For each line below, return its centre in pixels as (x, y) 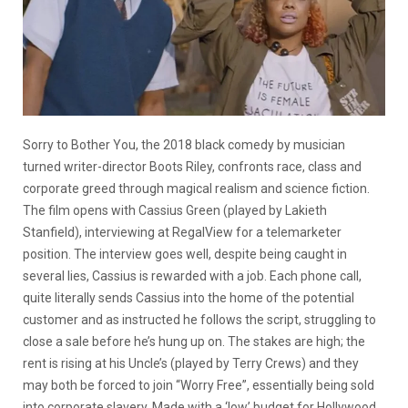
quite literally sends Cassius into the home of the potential (189, 297)
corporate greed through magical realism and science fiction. (196, 188)
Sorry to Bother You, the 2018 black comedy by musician (184, 144)
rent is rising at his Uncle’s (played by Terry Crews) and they (191, 363)
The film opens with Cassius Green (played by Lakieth (175, 210)
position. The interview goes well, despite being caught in (185, 254)
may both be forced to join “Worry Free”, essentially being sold (199, 385)
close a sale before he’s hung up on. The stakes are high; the (194, 341)
